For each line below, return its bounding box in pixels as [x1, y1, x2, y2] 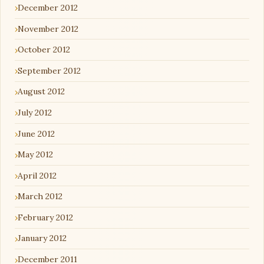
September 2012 [18, 65, 81, 76]
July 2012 [18, 107, 52, 118]
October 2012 [18, 44, 70, 55]
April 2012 [18, 170, 57, 181]
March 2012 [18, 191, 62, 202]
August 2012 [18, 86, 65, 97]
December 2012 [18, 2, 78, 13]
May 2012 [18, 149, 53, 160]
